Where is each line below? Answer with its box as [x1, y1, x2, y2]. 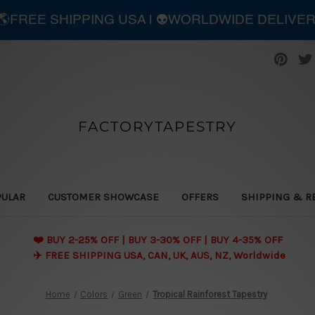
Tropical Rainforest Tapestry [152, 288, 267, 300]
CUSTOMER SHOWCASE [47, 190, 159, 203]
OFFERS [181, 190, 219, 203]
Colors [80, 288, 108, 300]
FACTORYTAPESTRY [77, 117, 237, 135]
